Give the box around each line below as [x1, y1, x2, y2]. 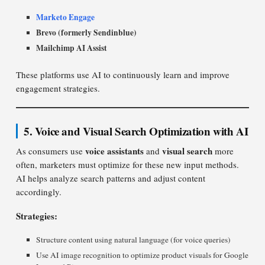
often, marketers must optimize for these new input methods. [16, 159, 239, 170]
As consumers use [16, 145, 85, 157]
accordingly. [16, 186, 62, 198]
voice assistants [85, 144, 144, 157]
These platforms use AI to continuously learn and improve [16, 69, 230, 80]
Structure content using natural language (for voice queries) [36, 234, 231, 245]
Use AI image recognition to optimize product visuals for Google [36, 250, 249, 260]
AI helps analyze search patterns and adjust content [16, 172, 205, 184]
